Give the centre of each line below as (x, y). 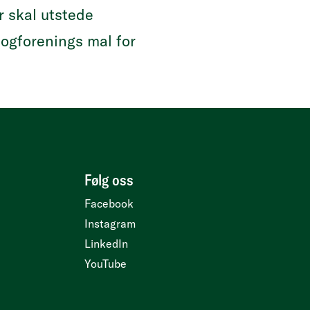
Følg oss (109, 180)
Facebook (109, 203)
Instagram (110, 224)
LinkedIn (106, 244)
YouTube (106, 264)
